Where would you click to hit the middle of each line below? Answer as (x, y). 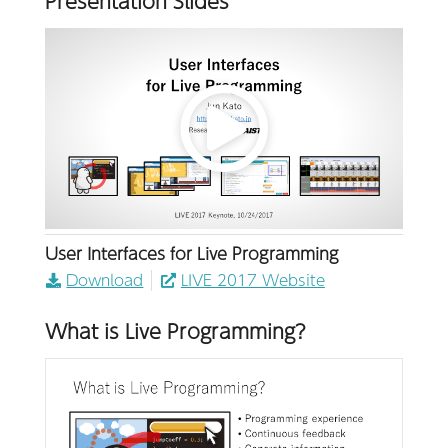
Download (105, 280)
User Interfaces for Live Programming (192, 253)
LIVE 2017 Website (252, 280)
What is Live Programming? (175, 331)
